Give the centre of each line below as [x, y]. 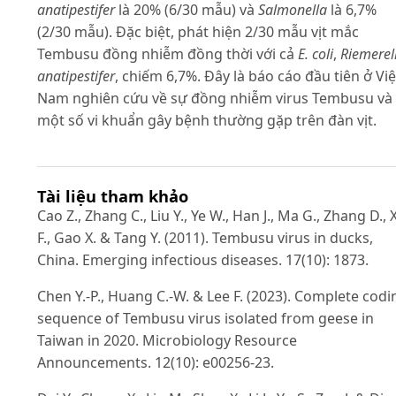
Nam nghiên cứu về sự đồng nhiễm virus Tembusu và [215, 98]
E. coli [316, 53]
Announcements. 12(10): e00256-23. [156, 363]
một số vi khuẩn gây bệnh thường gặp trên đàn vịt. [207, 120]
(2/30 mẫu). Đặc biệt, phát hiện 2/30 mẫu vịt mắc [198, 31]
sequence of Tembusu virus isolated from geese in [206, 319]
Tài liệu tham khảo [113, 196]
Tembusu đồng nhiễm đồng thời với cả [168, 53]
